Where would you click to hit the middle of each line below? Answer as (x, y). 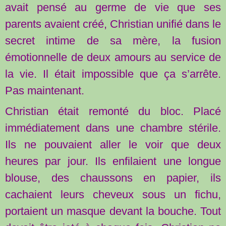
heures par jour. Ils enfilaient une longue (113, 161)
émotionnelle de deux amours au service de (113, 58)
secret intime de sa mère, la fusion (113, 41)
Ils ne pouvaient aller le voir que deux (113, 145)
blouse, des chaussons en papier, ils (113, 178)
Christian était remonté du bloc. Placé (113, 111)
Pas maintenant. (45, 91)
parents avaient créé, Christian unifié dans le (113, 24)
